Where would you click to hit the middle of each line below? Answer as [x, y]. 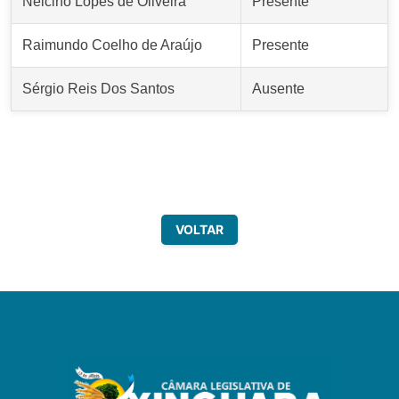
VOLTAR [199, 230]
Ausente [278, 89]
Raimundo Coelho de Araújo [112, 45]
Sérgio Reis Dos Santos [98, 89]
